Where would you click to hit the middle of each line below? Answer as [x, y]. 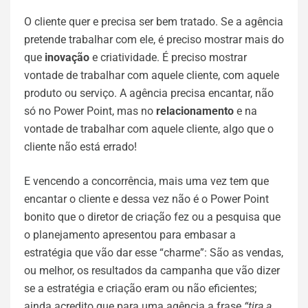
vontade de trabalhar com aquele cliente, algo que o [149, 129]
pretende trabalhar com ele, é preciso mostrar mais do [154, 40]
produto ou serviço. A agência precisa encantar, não [149, 93]
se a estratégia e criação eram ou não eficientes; [140, 288]
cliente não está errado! [80, 147]
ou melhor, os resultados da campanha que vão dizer [152, 271]
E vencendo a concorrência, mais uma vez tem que [146, 181]
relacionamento [195, 111]
